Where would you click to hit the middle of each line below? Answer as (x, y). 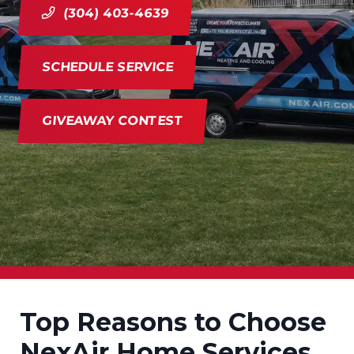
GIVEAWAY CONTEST (113, 121)
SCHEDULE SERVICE (107, 67)
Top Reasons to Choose (173, 322)
